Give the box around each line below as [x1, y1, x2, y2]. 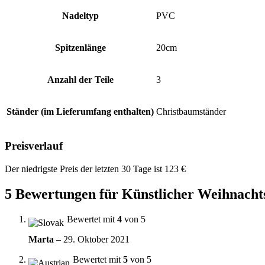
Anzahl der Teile [47, 75, 114, 85]
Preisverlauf [5, 140, 63, 153]
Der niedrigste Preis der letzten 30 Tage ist [5, 163, 164, 174]
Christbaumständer [156, 106, 226, 117]
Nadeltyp [62, 11, 99, 21]
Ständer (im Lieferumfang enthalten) [7, 106, 154, 117]
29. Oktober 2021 [63, 234, 130, 244]
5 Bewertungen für [5, 186, 122, 202]
